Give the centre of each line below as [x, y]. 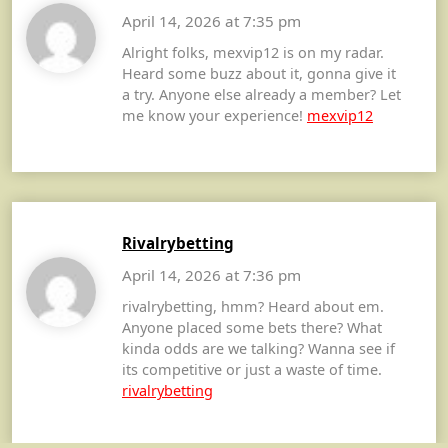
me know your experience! [214, 115]
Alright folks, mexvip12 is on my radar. [253, 52]
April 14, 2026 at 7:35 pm [211, 20]
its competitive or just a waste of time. [252, 369]
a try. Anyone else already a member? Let [261, 94]
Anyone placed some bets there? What [252, 327]
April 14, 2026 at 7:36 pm [211, 274]
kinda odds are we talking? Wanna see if [258, 348]
